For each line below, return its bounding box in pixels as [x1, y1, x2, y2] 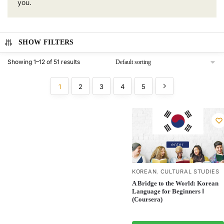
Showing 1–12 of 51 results [7, 57, 80, 65]
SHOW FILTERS [18, 38, 74, 46]
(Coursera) [132, 195, 162, 203]
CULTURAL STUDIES [160, 168, 219, 175]
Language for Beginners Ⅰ [132, 187, 204, 195]
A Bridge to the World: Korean [132, 179, 218, 187]
